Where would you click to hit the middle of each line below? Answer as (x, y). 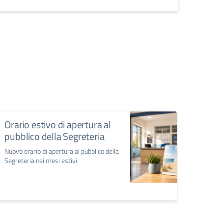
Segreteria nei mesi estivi (41, 161)
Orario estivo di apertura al (58, 125)
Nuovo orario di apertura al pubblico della (62, 151)
